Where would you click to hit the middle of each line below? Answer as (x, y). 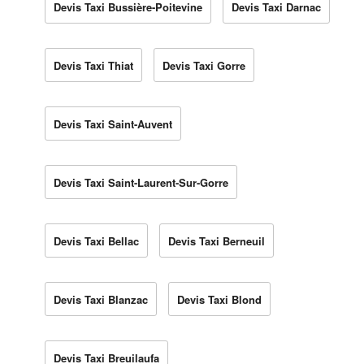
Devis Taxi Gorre (204, 65)
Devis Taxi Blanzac (101, 299)
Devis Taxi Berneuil (217, 240)
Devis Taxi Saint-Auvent (113, 123)
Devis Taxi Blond (219, 299)
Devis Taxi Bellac (96, 240)
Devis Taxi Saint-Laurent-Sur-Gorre (141, 182)
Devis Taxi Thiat (93, 65)
